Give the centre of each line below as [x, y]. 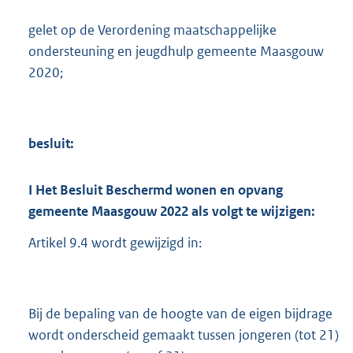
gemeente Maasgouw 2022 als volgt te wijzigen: [172, 211]
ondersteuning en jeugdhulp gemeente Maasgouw [176, 51]
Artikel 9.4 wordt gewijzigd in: [115, 243]
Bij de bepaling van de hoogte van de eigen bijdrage [180, 314]
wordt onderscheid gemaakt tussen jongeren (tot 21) [184, 335]
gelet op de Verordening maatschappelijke [152, 30]
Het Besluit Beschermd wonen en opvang [158, 190]
